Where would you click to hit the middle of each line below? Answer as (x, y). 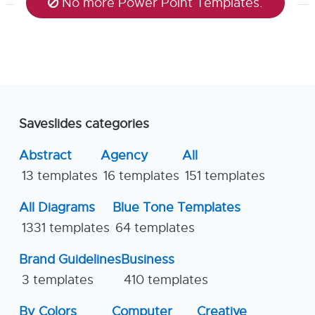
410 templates (166, 279)
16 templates (141, 175)
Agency (124, 155)
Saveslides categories (84, 123)
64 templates (155, 227)
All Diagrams (57, 207)
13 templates (60, 175)
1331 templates (66, 227)
